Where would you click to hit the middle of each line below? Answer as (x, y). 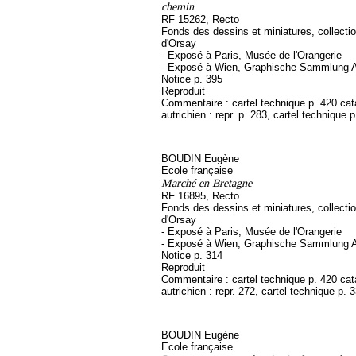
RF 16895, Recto (200, 196)
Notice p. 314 (192, 255)
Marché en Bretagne (207, 183)
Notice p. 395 (192, 79)
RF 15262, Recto (200, 19)
